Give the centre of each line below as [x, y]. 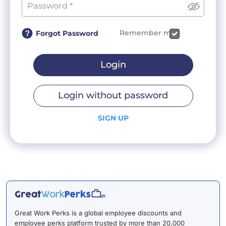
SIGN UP [113, 118]
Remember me [148, 33]
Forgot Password [67, 33]
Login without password [113, 96]
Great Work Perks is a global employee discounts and [98, 213]
